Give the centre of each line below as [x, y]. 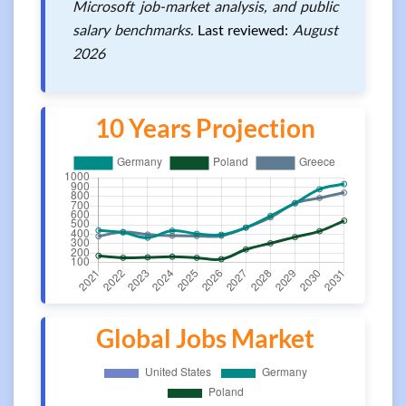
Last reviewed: [243, 29]
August [315, 29]
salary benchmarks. [135, 29]
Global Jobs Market [205, 338]
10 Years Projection [205, 128]
